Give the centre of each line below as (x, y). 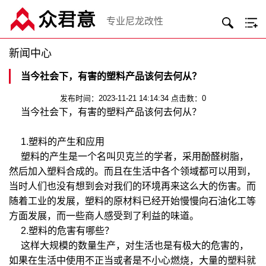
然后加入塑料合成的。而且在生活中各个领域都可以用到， (132, 171)
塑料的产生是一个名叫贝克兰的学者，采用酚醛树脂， (129, 156)
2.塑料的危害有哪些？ (61, 231)
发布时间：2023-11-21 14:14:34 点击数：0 (133, 98)
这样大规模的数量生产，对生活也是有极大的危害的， (129, 246)
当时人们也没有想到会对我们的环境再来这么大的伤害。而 (132, 186)
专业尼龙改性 (135, 21)
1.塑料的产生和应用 (57, 142)
